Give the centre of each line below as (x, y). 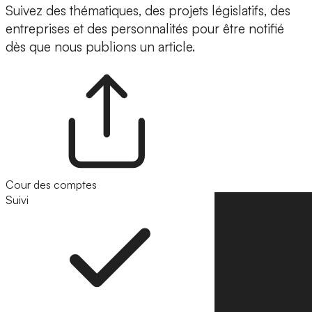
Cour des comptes (51, 185)
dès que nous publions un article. (100, 47)
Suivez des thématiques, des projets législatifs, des (148, 11)
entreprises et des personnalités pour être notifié (145, 29)
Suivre (230, 200)
